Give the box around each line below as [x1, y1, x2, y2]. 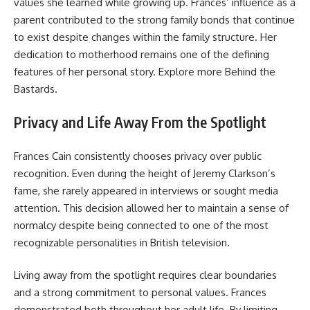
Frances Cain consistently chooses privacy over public [14, 149, 262, 163]
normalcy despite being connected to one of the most [14, 218, 268, 232]
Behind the [225, 64, 275, 78]
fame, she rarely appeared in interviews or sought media [14, 183, 278, 197]
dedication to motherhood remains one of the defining [14, 47, 269, 61]
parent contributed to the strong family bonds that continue [14, 12, 295, 26]
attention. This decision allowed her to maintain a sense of [14, 201, 289, 215]
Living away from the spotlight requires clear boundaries [14, 268, 277, 282]
